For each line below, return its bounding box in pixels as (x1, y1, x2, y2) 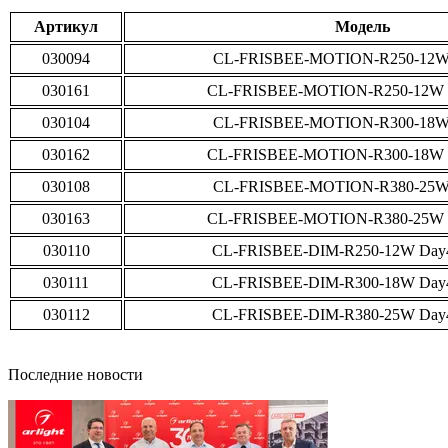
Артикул (34, 17, 98, 35)
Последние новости (8, 365, 143, 383)
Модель (335, 17, 390, 35)
